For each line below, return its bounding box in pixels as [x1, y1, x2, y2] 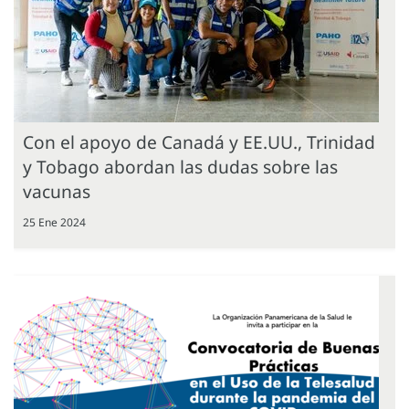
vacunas [23, 178, 90, 204]
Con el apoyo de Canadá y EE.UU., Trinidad [23, 129, 375, 154]
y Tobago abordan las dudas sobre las [23, 153, 338, 179]
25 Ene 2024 [23, 214, 86, 230]
